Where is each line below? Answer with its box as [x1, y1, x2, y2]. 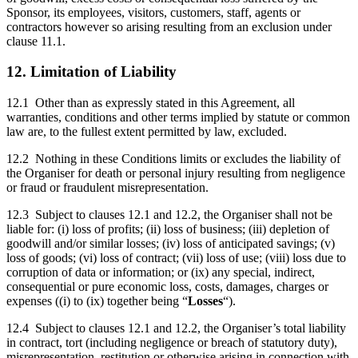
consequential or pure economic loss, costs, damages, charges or [6, 280, 328, 294]
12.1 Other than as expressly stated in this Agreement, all [6, 96, 295, 110]
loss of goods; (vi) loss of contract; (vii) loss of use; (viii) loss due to [6, 251, 346, 265]
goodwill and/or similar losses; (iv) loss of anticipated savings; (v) [6, 237, 335, 251]
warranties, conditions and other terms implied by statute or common [6, 110, 350, 125]
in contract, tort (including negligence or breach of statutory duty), [6, 336, 337, 350]
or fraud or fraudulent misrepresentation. [6, 181, 209, 195]
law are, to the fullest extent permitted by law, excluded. [6, 125, 287, 139]
